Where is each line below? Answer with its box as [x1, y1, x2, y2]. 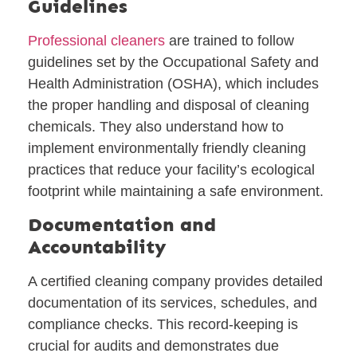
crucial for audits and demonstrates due [28, 338, 279, 355]
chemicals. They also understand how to [28, 118, 284, 135]
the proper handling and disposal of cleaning [28, 96, 309, 113]
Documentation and [28, 213, 216, 237]
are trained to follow [165, 32, 294, 49]
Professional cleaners [28, 32, 165, 49]
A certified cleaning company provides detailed [28, 273, 323, 290]
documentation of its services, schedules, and [28, 295, 317, 312]
